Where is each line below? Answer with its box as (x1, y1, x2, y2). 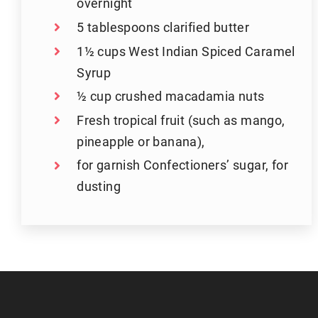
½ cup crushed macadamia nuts (77, 87, 265, 105)
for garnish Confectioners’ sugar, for (77, 156, 288, 174)
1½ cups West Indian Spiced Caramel (77, 42, 295, 60)
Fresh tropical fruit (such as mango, (77, 111, 285, 128)
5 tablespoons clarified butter (77, 18, 250, 35)
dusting (77, 177, 121, 195)
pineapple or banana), (77, 132, 205, 150)
